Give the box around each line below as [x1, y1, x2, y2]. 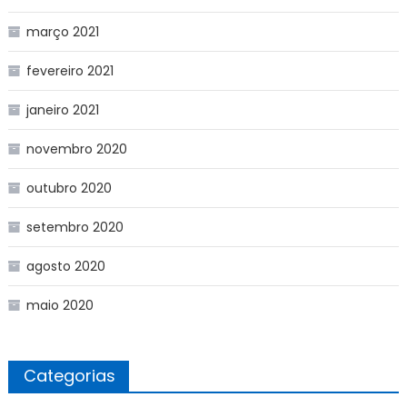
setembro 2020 [25, 217, 124, 236]
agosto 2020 [25, 256, 105, 275]
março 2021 [25, 22, 99, 41]
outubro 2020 [25, 178, 112, 197]
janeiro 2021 [25, 100, 99, 119]
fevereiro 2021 [25, 61, 114, 80]
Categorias [23, 363, 115, 387]
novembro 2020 [25, 139, 127, 158]
